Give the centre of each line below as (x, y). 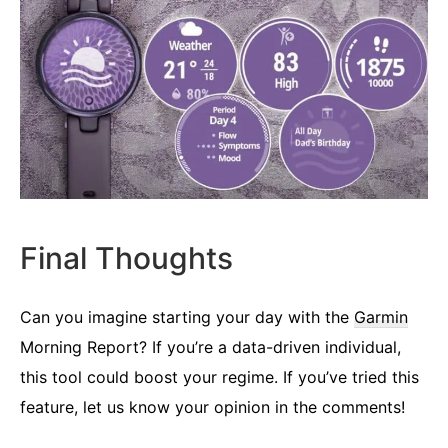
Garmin (381, 316)
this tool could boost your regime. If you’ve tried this (219, 376)
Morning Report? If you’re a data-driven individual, (210, 346)
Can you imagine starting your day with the (187, 316)
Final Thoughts (126, 257)
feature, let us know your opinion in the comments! (212, 406)
